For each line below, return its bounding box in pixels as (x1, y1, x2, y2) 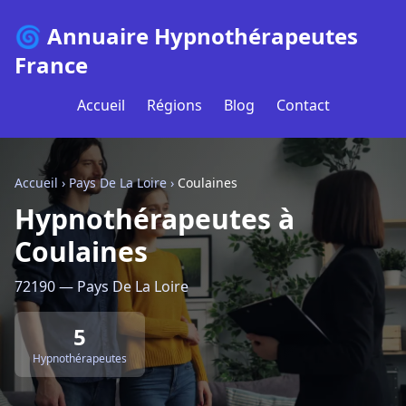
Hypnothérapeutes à (14, 200, 295, 237)
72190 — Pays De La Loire (14, 276, 188, 296)
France (14, 50, 88, 80)
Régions (146, 95, 202, 115)
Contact (275, 95, 330, 115)
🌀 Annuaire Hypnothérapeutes (14, 21, 358, 51)
